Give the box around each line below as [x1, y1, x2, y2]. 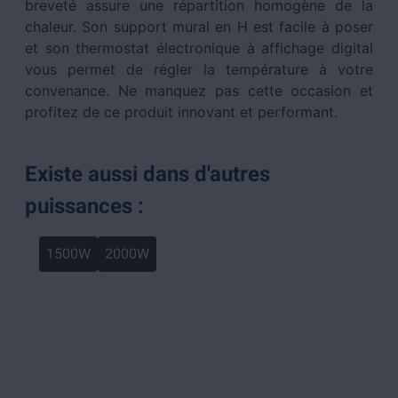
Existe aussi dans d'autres [25, 162, 270, 187]
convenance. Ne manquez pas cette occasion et [25, 82, 373, 99]
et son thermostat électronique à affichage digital [25, 39, 373, 57]
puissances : [25, 194, 144, 219]
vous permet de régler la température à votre [25, 60, 373, 78]
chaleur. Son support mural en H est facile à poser [25, 18, 373, 36]
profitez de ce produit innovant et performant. [25, 103, 338, 121]
